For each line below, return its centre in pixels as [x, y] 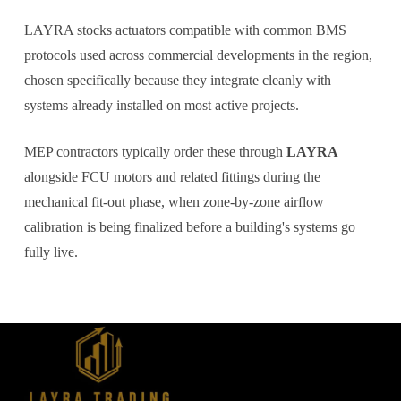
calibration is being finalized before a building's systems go [189, 227]
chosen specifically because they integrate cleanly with [177, 81]
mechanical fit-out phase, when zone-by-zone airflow [174, 202]
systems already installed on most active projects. [161, 106]
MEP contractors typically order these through [155, 152]
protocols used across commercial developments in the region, [198, 55]
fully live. [51, 252]
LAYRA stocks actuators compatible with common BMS [185, 30]
